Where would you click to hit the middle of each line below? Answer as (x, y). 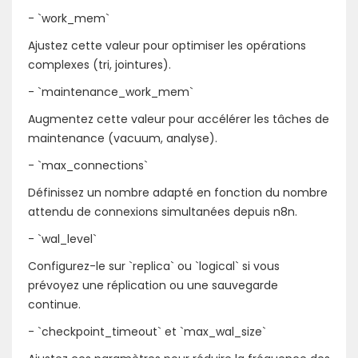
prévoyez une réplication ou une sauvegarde (153, 285)
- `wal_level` (62, 239)
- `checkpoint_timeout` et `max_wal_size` (147, 331)
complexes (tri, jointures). (99, 64)
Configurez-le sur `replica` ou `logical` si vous (154, 266)
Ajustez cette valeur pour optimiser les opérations (167, 45)
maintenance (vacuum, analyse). (123, 138)
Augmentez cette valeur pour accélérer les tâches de (179, 119)
